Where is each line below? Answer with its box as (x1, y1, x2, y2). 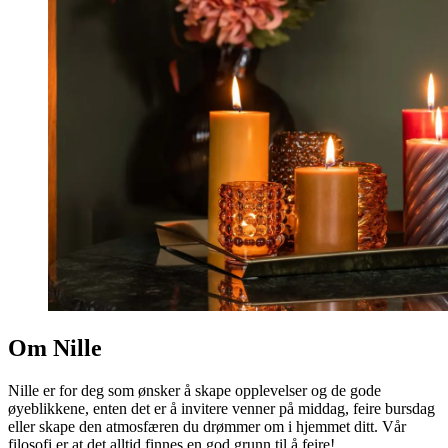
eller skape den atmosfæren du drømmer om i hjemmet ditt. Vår (8, 417, 406, 435)
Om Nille (8, 334, 102, 361)
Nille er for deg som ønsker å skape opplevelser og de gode (8, 381, 381, 399)
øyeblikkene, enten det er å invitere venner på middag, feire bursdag (8, 399, 435, 417)
